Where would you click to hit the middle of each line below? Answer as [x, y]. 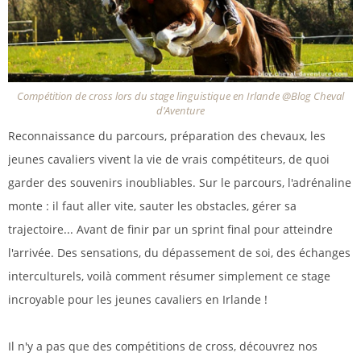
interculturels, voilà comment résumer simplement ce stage [169, 276]
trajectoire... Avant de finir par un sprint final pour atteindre [170, 230]
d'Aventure [180, 111]
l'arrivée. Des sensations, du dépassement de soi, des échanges [179, 253]
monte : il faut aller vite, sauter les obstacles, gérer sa [152, 206]
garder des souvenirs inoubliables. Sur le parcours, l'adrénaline [180, 183]
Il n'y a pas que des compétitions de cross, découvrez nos [163, 346]
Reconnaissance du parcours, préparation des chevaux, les [167, 136]
